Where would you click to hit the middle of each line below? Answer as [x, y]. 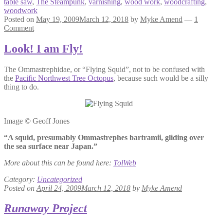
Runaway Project [45, 209]
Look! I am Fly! [43, 48]
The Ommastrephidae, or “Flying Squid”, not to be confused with [104, 69]
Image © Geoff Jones [37, 121]
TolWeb [125, 163]
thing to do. [21, 87]
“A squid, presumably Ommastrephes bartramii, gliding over [104, 137]
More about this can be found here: [59, 163]
